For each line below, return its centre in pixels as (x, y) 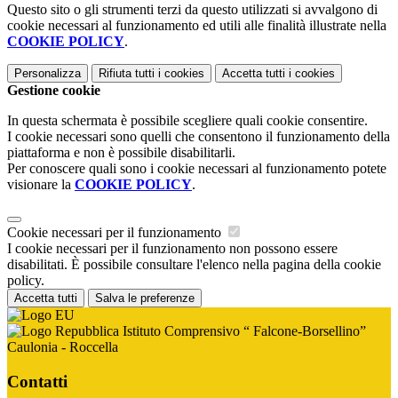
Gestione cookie (54, 91)
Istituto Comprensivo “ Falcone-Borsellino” (243, 331)
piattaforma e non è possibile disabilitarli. (121, 153)
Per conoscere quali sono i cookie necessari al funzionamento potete (197, 169)
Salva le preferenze (145, 298)
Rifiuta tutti (127, 74)
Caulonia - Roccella (63, 347)
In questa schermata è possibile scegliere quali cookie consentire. (187, 121)
